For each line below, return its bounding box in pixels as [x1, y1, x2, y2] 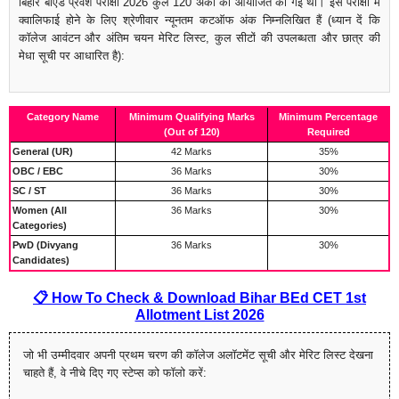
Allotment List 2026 [134, 306, 265, 322]
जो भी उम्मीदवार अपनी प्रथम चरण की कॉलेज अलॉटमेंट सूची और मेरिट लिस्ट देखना [23, 347, 373, 362]
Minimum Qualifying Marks [128, 110, 255, 122]
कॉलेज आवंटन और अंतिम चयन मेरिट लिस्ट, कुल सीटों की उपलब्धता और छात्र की [19, 31, 380, 45]
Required [306, 126, 350, 137]
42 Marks [171, 145, 212, 157]
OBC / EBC [12, 165, 63, 176]
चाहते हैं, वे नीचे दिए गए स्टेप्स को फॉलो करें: [23, 365, 207, 379]
